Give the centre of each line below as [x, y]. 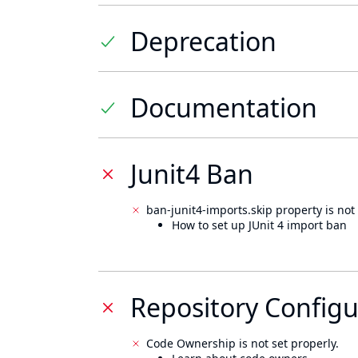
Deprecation [203, 41]
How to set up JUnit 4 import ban [259, 225]
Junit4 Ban [192, 174]
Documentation [224, 107]
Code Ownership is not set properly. [243, 343]
